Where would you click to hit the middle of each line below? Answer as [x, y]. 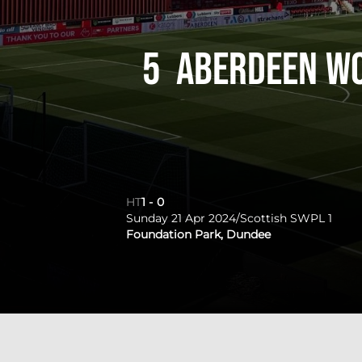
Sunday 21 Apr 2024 [181, 218]
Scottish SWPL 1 [286, 218]
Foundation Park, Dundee [198, 234]
